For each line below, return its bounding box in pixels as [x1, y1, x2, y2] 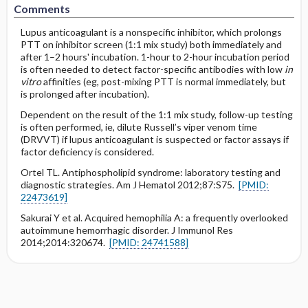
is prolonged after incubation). [20, 88, 149, 100]
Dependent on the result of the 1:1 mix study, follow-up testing [20, 109, 293, 120]
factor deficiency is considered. [20, 146, 154, 157]
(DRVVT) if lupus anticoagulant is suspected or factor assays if [20, 133, 289, 145]
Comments [13, 2, 70, 15]
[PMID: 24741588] [109, 236, 188, 248]
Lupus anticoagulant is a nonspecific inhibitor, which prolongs [20, 26, 282, 38]
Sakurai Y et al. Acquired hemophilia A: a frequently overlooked [20, 212, 288, 223]
